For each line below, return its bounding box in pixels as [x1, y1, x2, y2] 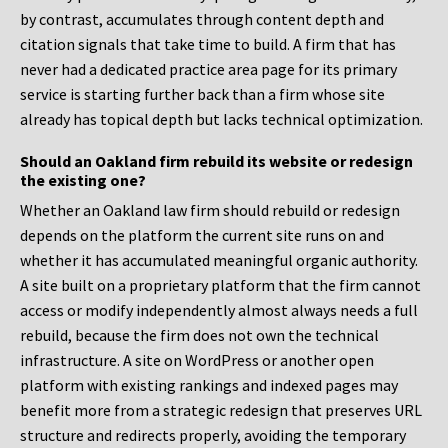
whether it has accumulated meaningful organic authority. [20, 250, 418, 271]
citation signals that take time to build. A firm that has [20, 34, 396, 55]
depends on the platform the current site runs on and [20, 225, 384, 246]
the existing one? [20, 170, 146, 191]
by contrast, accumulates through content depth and [20, 9, 384, 30]
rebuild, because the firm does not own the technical [20, 325, 379, 346]
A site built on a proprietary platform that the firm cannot [20, 275, 421, 296]
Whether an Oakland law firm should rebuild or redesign [20, 200, 400, 221]
